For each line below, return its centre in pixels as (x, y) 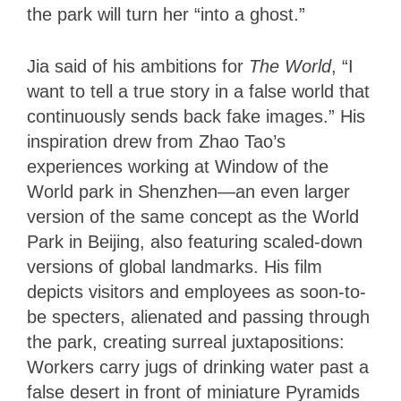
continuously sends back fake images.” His (196, 116)
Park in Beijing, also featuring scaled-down (195, 241)
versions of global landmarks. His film (175, 266)
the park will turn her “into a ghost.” (169, 14)
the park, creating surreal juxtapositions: (186, 341)
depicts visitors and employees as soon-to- (196, 291)
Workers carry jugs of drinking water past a (198, 367)
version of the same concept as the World (193, 216)
